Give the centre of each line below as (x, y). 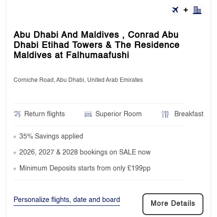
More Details (173, 204)
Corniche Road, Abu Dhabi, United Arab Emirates (78, 80)
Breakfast (188, 114)
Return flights (45, 114)
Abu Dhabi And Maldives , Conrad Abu (96, 35)
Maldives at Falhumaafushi (71, 55)
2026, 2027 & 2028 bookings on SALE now (85, 152)
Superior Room (119, 114)
